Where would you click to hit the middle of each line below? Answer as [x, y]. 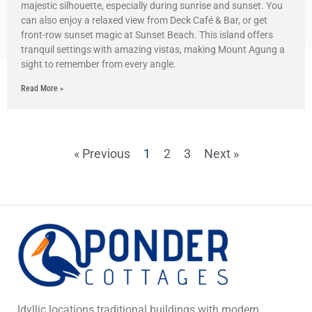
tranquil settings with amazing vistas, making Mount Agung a [153, 49]
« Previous [102, 154]
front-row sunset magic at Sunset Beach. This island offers [147, 35]
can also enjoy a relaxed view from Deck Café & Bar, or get [144, 20]
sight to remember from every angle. [99, 64]
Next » [221, 154]
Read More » [42, 88]
